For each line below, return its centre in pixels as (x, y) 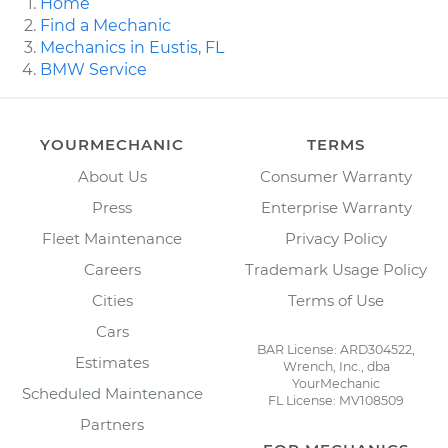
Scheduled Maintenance (112, 393)
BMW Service (93, 69)
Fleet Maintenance (112, 238)
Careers (112, 269)
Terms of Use (336, 300)
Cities (112, 300)
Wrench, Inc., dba (336, 366)
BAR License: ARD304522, (336, 349)
